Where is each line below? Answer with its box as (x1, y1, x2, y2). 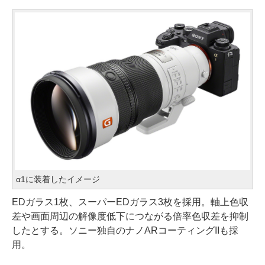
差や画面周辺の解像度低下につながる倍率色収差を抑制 (12, 211, 248, 221)
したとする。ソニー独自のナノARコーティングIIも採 (12, 225, 238, 235)
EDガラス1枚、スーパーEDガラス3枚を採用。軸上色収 (12, 196, 248, 207)
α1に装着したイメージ (16, 174, 100, 184)
